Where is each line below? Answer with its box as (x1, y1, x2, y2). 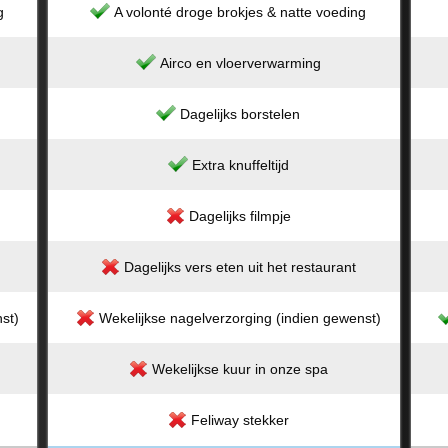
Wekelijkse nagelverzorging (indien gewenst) (99, 310, 382, 326)
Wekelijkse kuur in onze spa (152, 361, 329, 377)
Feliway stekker (191, 412, 290, 428)
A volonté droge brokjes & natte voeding (114, 4, 367, 20)
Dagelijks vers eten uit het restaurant (124, 259, 357, 275)
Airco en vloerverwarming (159, 55, 321, 71)
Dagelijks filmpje (189, 208, 292, 224)
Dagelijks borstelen (180, 106, 301, 122)
